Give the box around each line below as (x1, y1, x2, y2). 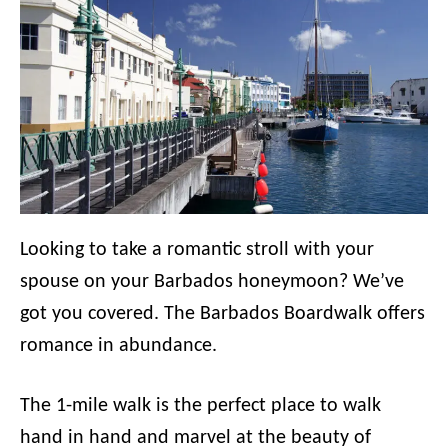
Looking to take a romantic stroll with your (20, 240, 374, 260)
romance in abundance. (20, 336, 217, 356)
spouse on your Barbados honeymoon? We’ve (20, 272, 404, 292)
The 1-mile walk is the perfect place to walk (20, 396, 381, 416)
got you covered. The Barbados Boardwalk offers (20, 304, 425, 324)
